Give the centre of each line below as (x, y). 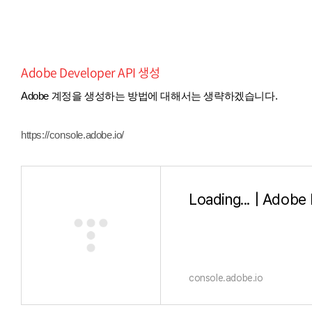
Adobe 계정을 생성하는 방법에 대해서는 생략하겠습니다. (149, 96)
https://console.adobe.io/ (72, 135)
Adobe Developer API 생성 (90, 72)
